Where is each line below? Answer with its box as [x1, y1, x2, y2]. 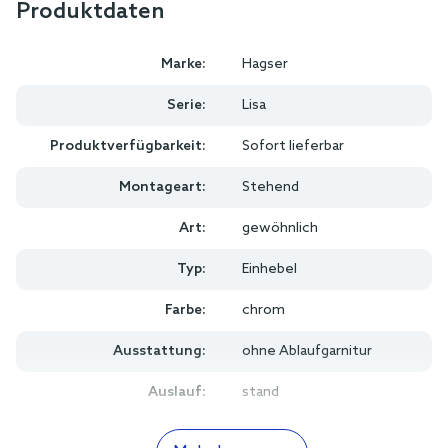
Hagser [242, 55, 288, 73]
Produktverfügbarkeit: [50, 137, 206, 155]
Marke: [161, 55, 206, 73]
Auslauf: [148, 383, 206, 401]
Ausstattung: [113, 342, 206, 360]
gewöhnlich [242, 219, 318, 237]
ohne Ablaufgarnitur [242, 342, 372, 360]
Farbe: [165, 301, 206, 319]
